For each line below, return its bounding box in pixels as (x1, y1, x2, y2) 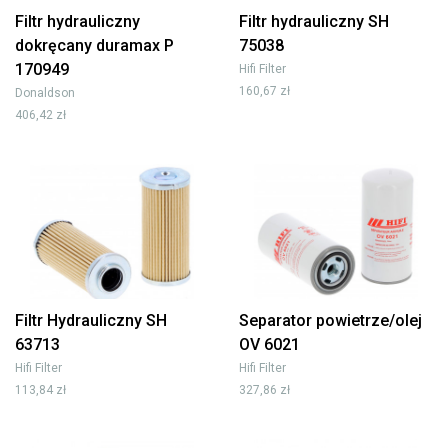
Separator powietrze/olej (239, 310, 422, 330)
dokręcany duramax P (15, 35, 174, 55)
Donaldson (15, 85, 75, 100)
